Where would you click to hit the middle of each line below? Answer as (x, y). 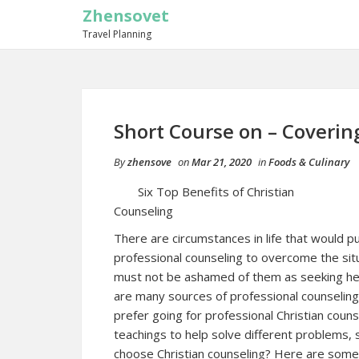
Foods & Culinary (309, 162)
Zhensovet (126, 16)
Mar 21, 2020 (222, 162)
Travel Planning (117, 34)
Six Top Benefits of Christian (216, 192)
